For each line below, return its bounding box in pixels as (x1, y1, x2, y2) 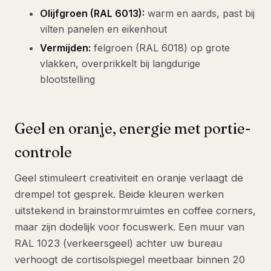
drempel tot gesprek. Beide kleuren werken (15, 188, 224, 201)
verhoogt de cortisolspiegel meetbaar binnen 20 (15, 253, 245, 266)
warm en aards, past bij (145, 7, 255, 20)
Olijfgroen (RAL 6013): (40, 7, 145, 20)
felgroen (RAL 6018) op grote (91, 42, 230, 54)
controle (15, 143, 72, 162)
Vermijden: (40, 42, 91, 54)
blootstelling (40, 73, 95, 86)
